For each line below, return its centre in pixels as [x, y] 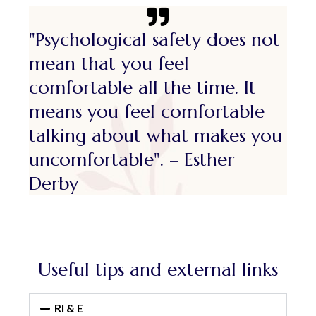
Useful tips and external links [158, 270]
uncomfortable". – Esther [132, 160]
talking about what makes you [156, 136]
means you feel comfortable [147, 112]
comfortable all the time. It [143, 88]
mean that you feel [109, 64]
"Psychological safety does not [155, 40]
